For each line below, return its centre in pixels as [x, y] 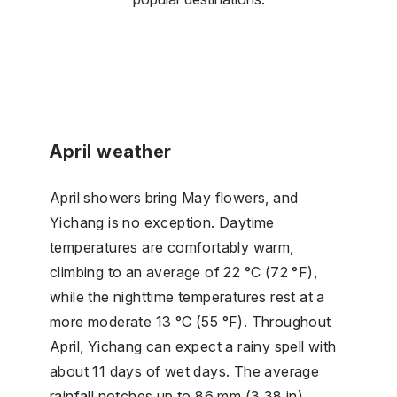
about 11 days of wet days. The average [185, 371]
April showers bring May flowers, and [174, 197]
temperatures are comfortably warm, [172, 247]
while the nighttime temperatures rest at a [187, 296]
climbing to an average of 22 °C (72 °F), [183, 272]
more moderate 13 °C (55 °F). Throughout [191, 321]
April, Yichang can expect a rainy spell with [193, 346]
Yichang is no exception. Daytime [162, 222]
